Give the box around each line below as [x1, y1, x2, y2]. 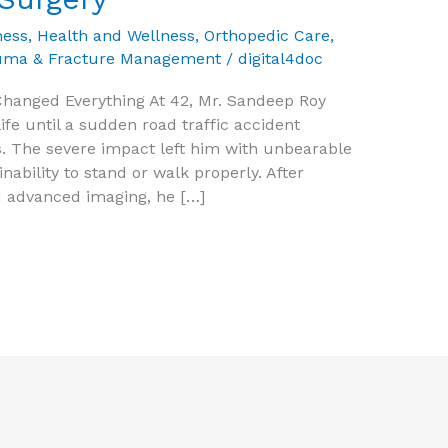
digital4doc [237, 49, 323, 69]
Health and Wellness [36, 26, 195, 46]
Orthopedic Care [203, 26, 330, 46]
